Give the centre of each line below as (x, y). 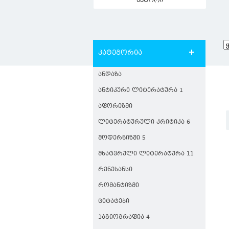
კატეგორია (120, 53)
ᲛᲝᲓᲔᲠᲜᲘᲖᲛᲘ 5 (122, 138)
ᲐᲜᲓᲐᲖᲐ (110, 75)
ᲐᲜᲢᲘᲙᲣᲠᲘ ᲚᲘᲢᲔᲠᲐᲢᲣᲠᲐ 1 (141, 91)
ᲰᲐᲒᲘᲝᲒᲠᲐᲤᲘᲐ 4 (124, 217)
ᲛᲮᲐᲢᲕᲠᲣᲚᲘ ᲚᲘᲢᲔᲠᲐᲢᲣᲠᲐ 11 (146, 154)
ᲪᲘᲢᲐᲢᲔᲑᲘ (114, 202)
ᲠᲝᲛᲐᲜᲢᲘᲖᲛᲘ (119, 186)
